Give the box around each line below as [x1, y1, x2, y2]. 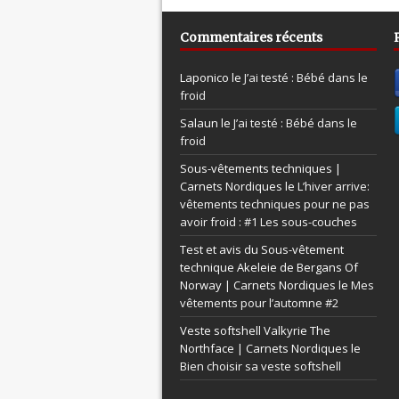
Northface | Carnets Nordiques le [180, 340, 361, 357]
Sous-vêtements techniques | [180, 160, 341, 177]
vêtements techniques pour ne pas [180, 196, 370, 213]
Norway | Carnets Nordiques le [180, 277, 351, 294]
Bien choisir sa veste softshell [180, 358, 341, 375]
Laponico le [180, 69, 244, 86]
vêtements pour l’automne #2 [180, 295, 338, 312]
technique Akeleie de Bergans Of [180, 259, 358, 276]
